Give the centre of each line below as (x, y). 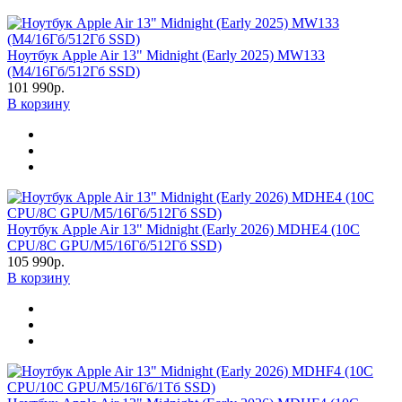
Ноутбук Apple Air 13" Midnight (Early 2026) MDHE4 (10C (184, 229)
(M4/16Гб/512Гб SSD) (74, 71)
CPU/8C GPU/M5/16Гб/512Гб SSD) (114, 245)
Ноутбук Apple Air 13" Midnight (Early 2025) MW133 (166, 55)
